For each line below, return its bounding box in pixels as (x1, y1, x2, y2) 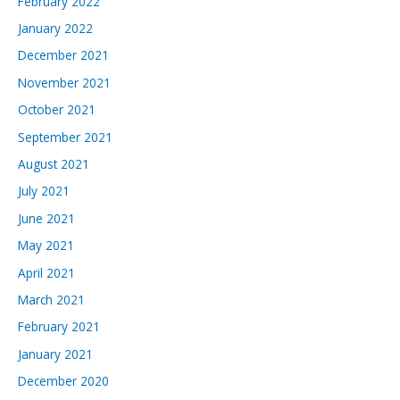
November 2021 (18, 73, 111, 91)
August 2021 (18, 155, 89, 173)
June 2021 (18, 209, 75, 227)
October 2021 (18, 101, 96, 119)
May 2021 (18, 237, 74, 254)
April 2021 (18, 263, 75, 281)
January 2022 (18, 20, 93, 37)
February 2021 (18, 318, 100, 336)
